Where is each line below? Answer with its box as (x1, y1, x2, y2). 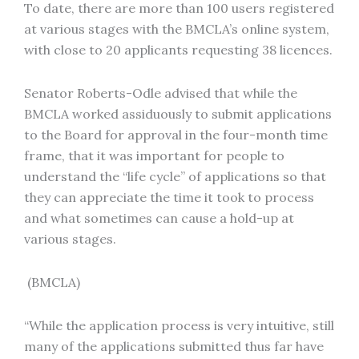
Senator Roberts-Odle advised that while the (24, 85, 297, 101)
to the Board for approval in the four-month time (24, 127, 328, 143)
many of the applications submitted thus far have (24, 338, 324, 354)
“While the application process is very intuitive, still (24, 317, 334, 333)
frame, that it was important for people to (24, 147, 284, 163)
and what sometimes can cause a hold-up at (24, 210, 294, 226)
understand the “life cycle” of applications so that (24, 168, 326, 184)
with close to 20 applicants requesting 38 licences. (24, 42, 333, 58)
